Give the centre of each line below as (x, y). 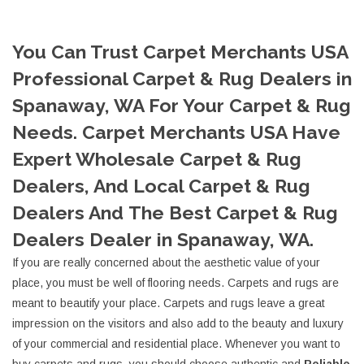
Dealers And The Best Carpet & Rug (175, 213)
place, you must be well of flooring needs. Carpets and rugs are (175, 283)
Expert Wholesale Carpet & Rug (157, 159)
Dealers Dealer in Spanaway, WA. (163, 240)
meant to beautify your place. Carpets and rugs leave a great (169, 303)
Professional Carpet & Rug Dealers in (182, 79)
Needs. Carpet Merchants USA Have (176, 132)
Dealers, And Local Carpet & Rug (161, 186)
